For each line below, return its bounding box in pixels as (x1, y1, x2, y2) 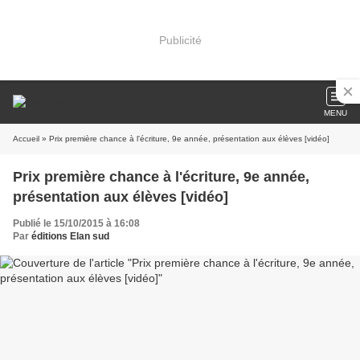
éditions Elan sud (31, 231, 109, 242)
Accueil (13, 134, 39, 143)
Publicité (158, 33, 202, 47)
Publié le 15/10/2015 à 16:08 (13, 218, 140, 229)
